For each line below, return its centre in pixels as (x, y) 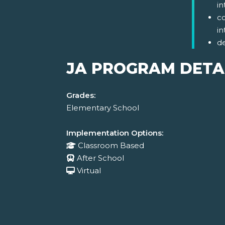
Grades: (81, 95)
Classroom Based (111, 146)
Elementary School (103, 108)
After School (100, 158)
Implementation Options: (115, 133)
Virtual (89, 171)
